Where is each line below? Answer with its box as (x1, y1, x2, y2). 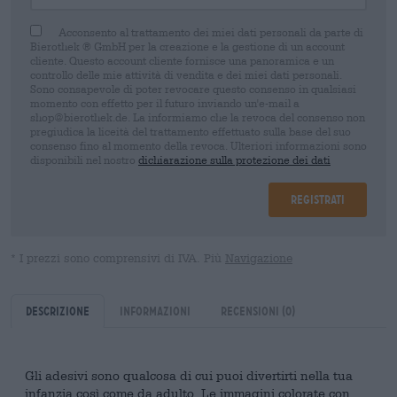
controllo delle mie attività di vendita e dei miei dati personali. (30, 68, 342, 81)
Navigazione (225, 252, 292, 265)
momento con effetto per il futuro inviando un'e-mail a (30, 97, 300, 109)
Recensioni (221, 304, 282, 318)
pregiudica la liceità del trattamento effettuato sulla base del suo (30, 125, 351, 137)
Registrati (291, 192, 345, 206)
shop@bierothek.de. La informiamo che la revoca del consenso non (30, 111, 365, 123)
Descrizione (26, 304, 90, 318)
